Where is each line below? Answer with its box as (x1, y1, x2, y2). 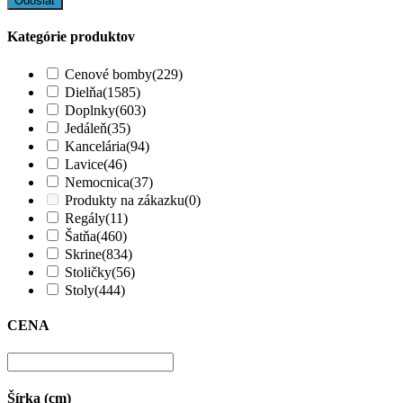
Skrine (65, 246, 102, 262)
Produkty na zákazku (65, 192, 184, 208)
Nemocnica (65, 174, 130, 190)
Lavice (65, 156, 103, 172)
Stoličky (65, 264, 112, 280)
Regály (65, 210, 105, 226)
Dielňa (65, 84, 103, 100)
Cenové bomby (65, 66, 152, 82)
